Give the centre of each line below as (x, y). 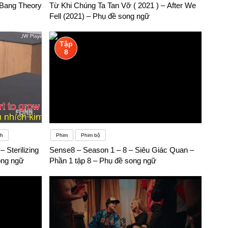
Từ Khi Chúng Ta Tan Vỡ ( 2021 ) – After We (123, 6)
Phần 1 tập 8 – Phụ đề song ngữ (103, 161)
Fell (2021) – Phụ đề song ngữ (100, 16)
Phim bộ (91, 135)
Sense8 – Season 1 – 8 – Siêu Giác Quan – (122, 150)
